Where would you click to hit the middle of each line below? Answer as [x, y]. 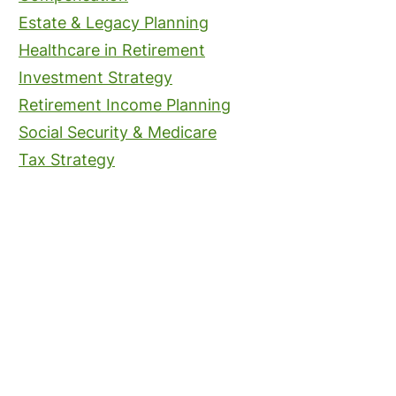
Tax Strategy [67, 160]
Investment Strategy [95, 77]
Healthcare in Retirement [112, 50]
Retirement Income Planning [125, 105]
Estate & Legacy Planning [114, 23]
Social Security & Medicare [118, 132]
